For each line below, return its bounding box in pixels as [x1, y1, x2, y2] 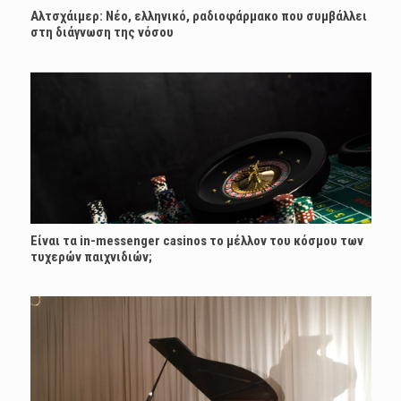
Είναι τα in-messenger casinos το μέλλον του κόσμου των [30, 233, 363, 250]
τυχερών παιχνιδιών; [30, 249, 152, 266]
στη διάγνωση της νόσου [30, 24, 174, 41]
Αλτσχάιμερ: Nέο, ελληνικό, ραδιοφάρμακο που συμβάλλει [30, 8, 367, 25]
